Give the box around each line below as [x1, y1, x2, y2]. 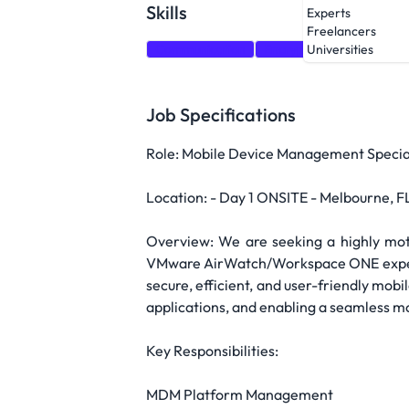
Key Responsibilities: [146, 341, 278, 360]
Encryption [264, 41, 326, 58]
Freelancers [307, 23, 376, 40]
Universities [307, 41, 373, 58]
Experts [307, 5, 351, 22]
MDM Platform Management [146, 385, 333, 404]
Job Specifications [146, 103, 296, 126]
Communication [155, 41, 246, 58]
